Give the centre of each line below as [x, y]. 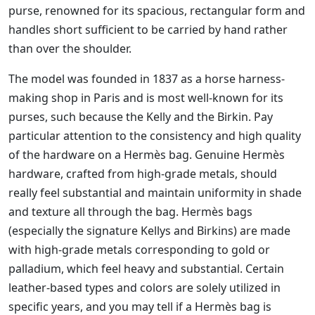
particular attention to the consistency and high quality [155, 136]
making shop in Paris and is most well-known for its [146, 98]
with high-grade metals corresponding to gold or [139, 250]
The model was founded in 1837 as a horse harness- [147, 79]
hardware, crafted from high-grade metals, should [143, 174]
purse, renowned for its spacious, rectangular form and [157, 11]
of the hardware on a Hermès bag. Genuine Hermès [147, 155]
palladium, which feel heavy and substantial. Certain [146, 269]
